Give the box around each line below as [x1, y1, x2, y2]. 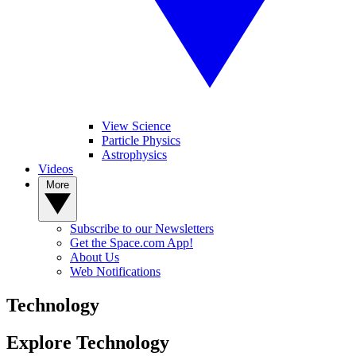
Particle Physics [102, 133, 180, 147]
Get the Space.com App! [70, 236, 193, 250]
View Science [102, 119, 171, 133]
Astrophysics [102, 148, 167, 161]
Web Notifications [70, 265, 161, 278]
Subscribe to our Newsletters [70, 222, 214, 235]
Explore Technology [6, 331, 169, 353]
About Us [70, 250, 119, 264]
